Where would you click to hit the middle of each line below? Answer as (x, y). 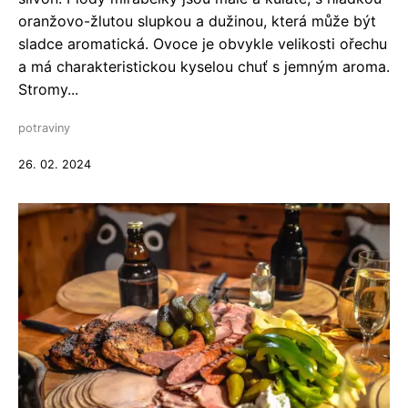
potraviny (44, 128)
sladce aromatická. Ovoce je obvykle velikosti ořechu (203, 44)
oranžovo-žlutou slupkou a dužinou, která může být (197, 21)
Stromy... (48, 89)
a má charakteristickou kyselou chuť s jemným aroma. (204, 66)
